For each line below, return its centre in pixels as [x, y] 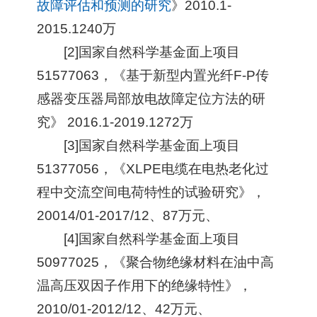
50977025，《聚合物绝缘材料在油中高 [156, 262]
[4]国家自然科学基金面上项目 [151, 238]
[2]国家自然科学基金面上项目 [151, 52]
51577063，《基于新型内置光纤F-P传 [153, 75]
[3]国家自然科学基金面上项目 [151, 145]
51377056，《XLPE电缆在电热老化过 [153, 168]
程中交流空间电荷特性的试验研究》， [151, 192]
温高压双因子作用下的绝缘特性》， [145, 285]
